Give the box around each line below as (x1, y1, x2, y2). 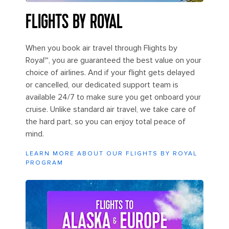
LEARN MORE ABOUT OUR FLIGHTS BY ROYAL (26, 149, 197, 157)
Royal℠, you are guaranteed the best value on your (26, 55, 201, 65)
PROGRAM (26, 158, 63, 167)
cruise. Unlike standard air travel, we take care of (26, 104, 196, 114)
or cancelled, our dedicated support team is (26, 79, 178, 90)
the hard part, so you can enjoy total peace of (26, 116, 186, 127)
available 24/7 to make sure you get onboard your (26, 91, 201, 102)
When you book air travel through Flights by (26, 42, 177, 53)
